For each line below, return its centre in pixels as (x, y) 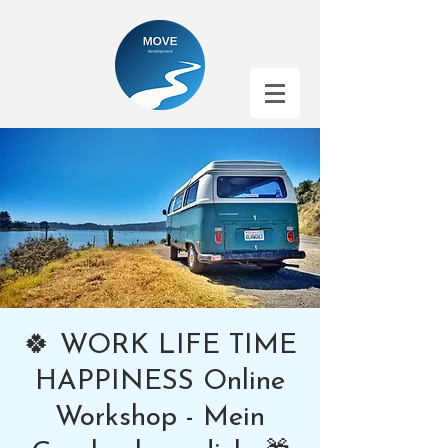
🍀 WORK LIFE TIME (160, 346)
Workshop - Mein (160, 418)
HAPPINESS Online (160, 382)
